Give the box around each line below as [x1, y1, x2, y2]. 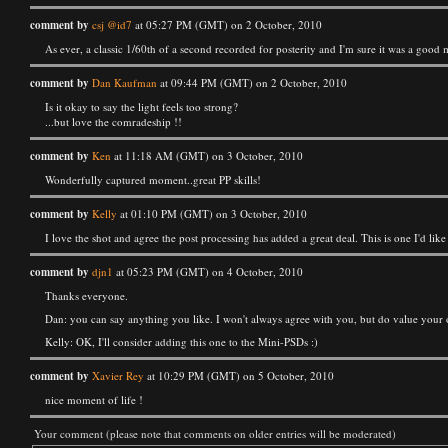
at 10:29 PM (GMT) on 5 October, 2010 [144, 368, 334, 383]
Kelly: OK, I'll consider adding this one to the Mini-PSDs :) [45, 334, 318, 349]
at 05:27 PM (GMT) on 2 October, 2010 [132, 17, 322, 32]
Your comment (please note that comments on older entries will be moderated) [30, 426, 396, 441]
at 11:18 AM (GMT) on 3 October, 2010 [111, 148, 303, 163]
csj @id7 [92, 17, 132, 32]
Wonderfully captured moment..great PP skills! [45, 172, 261, 187]
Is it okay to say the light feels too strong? [45, 99, 238, 114]
